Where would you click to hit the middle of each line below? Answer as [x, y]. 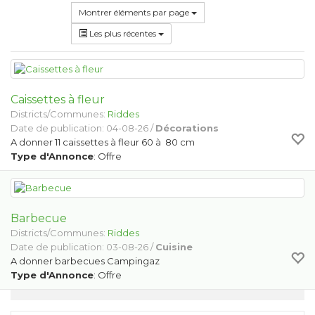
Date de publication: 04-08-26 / [83, 128]
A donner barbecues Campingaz [85, 261]
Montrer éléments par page [153, 12]
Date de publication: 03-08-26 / [83, 247]
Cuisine [174, 247]
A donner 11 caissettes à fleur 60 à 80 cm [103, 142]
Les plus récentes [123, 33]
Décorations [187, 128]
